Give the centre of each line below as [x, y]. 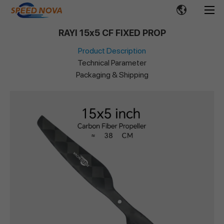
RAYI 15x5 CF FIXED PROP [112, 33]
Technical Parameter [112, 63]
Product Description [112, 51]
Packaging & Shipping [112, 75]
